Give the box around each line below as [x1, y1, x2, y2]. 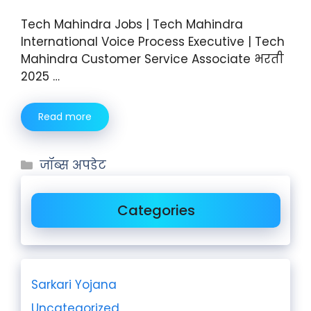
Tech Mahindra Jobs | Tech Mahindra [21, 15, 243, 33]
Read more [38, 110, 92, 124]
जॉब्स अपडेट [40, 157, 107, 174]
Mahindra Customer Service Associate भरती [21, 50, 284, 67]
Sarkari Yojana [31, 276, 117, 293]
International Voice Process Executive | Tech [21, 33, 285, 50]
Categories [117, 201, 195, 220]
